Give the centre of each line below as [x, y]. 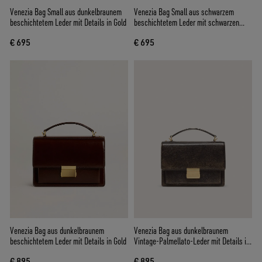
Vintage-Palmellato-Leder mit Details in [192, 241]
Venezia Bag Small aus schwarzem [184, 12]
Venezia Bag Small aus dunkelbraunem [66, 12]
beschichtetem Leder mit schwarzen [187, 23]
